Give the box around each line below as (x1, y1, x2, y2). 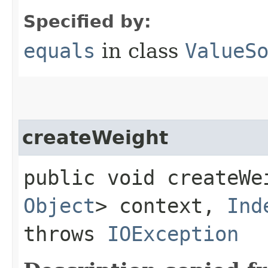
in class (95, 38, 185, 63)
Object (23, 193, 95, 218)
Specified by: (23, 11, 151, 32)
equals (23, 38, 95, 63)
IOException (107, 221, 239, 246)
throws (23, 221, 107, 246)
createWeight (22, 126, 168, 148)
